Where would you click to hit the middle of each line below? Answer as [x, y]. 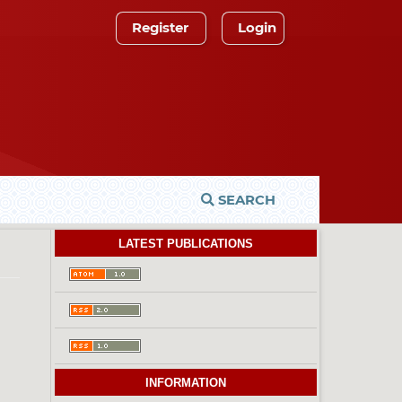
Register [160, 27]
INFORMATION [186, 383]
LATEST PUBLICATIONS [186, 244]
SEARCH [245, 201]
